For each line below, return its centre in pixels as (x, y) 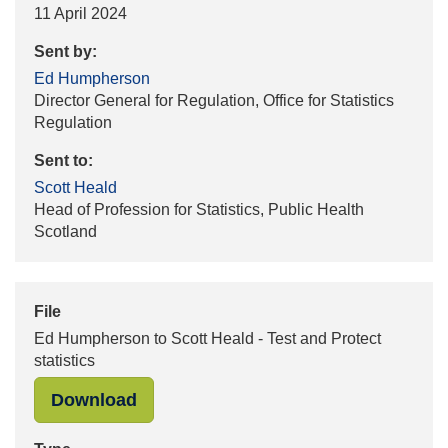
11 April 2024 (80, 13)
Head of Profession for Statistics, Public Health (199, 209)
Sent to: (63, 160)
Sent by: (65, 51)
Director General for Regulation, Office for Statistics (214, 100)
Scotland (65, 231)
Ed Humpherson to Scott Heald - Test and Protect (207, 338)
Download (94, 400)
